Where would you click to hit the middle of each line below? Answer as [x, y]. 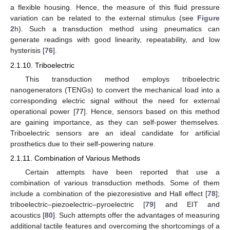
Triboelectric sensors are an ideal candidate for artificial [115, 133]
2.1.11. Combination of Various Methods [75, 158]
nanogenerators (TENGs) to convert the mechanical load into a [115, 90]
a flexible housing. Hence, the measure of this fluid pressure [115, 7]
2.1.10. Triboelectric [42, 65]
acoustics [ [27, 215]
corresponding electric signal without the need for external [115, 100]
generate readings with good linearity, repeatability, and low [115, 40]
